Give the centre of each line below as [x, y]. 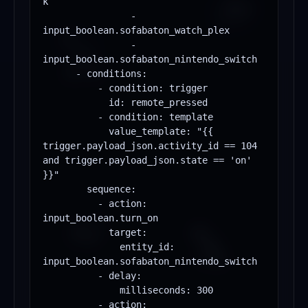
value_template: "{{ [76, 132]
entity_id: [81, 247]
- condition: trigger [70, 88]
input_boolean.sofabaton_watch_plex [136, 31]
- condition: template [70, 117]
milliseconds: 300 [81, 290]
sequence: [65, 189]
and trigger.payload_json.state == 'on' [147, 161]
